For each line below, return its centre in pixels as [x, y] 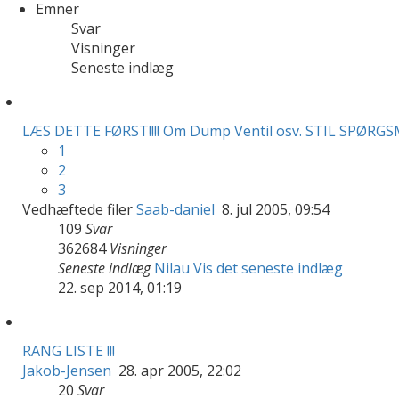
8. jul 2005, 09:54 [274, 209]
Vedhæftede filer [77, 209]
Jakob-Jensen [67, 370]
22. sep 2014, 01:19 [120, 287]
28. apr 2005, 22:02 [178, 370]
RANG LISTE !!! [69, 350]
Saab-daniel [175, 209]
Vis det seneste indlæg [268, 268]
